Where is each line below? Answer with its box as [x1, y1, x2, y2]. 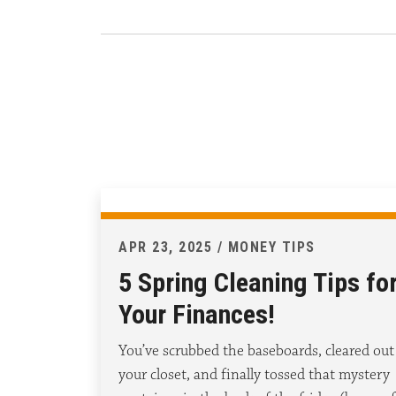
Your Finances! [118, 299, 275, 330]
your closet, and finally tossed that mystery [118, 365, 390, 385]
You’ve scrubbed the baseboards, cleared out [118, 341, 394, 361]
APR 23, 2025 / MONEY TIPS [118, 239, 316, 255]
